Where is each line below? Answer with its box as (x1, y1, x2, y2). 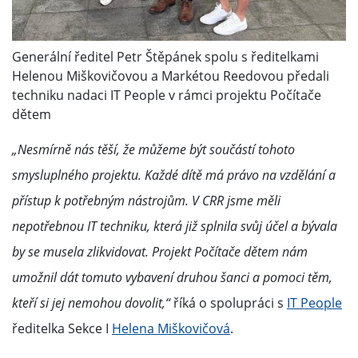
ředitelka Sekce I (12, 320, 112, 338)
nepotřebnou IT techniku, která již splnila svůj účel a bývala (12, 217, 337, 236)
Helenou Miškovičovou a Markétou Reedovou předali (12, 67, 329, 86)
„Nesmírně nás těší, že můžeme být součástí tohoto (12, 141, 295, 159)
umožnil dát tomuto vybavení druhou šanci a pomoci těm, (12, 268, 332, 287)
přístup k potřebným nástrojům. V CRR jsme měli (12, 192, 280, 210)
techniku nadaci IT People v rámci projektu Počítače (12, 86, 321, 105)
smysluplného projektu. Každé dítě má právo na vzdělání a (12, 166, 336, 185)
